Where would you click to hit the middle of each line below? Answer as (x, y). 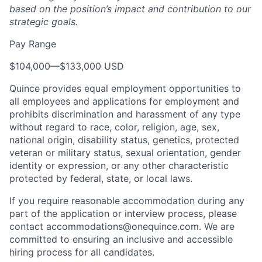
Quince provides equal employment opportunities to (125, 88)
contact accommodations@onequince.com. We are (122, 226)
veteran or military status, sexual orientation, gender (125, 153)
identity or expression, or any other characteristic (119, 166)
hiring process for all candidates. (82, 252)
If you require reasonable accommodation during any (127, 201)
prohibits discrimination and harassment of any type (125, 114)
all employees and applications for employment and (124, 101)
